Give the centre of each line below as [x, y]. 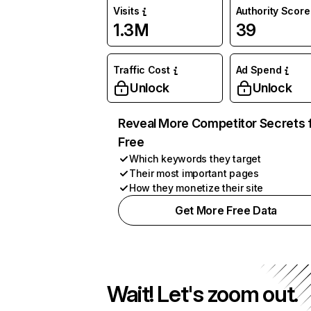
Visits [126, 11]
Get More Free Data [226, 210]
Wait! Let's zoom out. [203, 294]
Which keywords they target [195, 159]
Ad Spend [259, 70]
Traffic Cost [142, 70]
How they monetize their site [196, 188]
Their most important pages [194, 173]
